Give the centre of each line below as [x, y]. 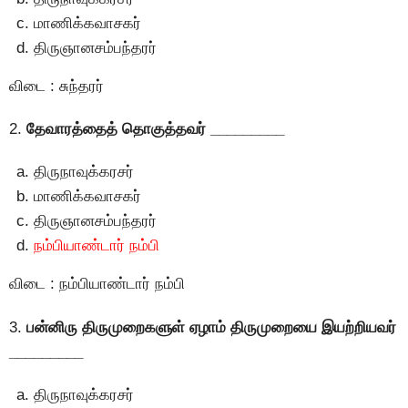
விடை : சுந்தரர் [56, 86]
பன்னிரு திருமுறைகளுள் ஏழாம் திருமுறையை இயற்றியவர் [211, 327]
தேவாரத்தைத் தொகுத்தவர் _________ [155, 128]
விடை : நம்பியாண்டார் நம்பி [97, 284]
